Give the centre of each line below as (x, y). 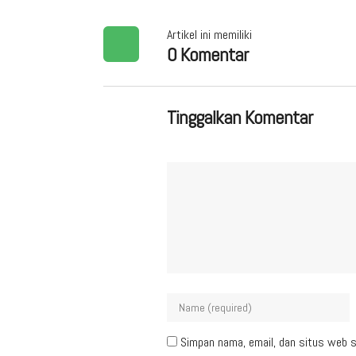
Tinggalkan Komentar (240, 117)
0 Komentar (207, 54)
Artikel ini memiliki (209, 35)
